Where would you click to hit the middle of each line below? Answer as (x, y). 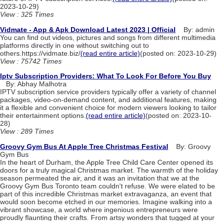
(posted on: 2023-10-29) (178, 53)
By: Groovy (189, 146)
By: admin (195, 29)
